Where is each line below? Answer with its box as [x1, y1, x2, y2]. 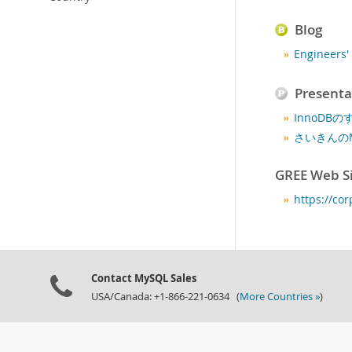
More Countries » [240, 290, 320, 303]
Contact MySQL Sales [91, 271, 196, 285]
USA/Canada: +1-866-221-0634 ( [91, 290, 240, 303]
